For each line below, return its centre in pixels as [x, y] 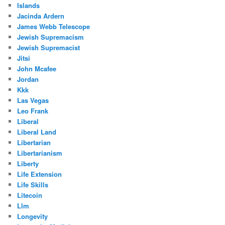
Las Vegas [33, 100]
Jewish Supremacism [51, 37]
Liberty [28, 163]
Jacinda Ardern [41, 16]
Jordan [28, 79]
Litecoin [30, 195]
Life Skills [33, 184]
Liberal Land [37, 132]
